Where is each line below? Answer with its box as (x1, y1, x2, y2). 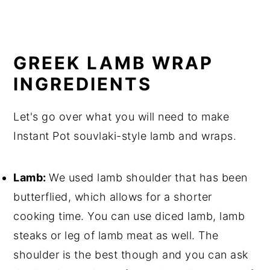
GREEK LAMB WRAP (13, 52, 214, 74)
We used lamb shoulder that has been (49, 171, 248, 184)
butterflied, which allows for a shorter (13, 190, 212, 203)
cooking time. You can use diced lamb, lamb (13, 209, 245, 222)
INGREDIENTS (13, 73, 152, 95)
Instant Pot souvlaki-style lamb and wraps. (13, 129, 237, 142)
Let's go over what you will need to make (13, 110, 230, 123)
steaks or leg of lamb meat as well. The (13, 228, 219, 242)
